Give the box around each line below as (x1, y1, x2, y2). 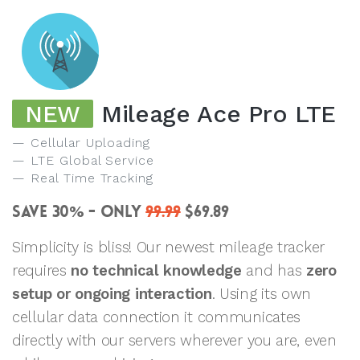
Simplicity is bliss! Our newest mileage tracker (12, 238, 325, 256)
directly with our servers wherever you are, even (12, 331, 337, 349)
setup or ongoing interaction (12, 284, 212, 302)
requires (12, 261, 72, 279)
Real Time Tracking (30, 170, 154, 186)
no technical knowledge (71, 261, 242, 279)
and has (241, 261, 307, 279)
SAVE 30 (12, 200, 69, 222)
